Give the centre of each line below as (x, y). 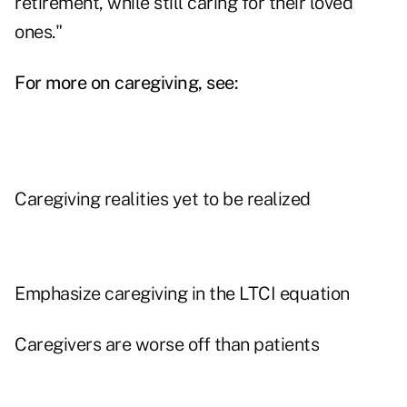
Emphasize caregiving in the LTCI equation (182, 294)
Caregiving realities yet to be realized (163, 199)
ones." (38, 32)
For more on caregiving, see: (126, 83)
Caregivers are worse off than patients (167, 345)
